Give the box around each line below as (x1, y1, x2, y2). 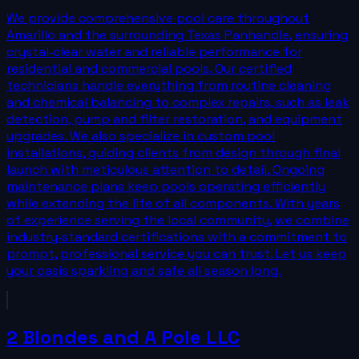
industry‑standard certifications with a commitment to (6, 228, 347, 245)
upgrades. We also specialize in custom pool (6, 127, 275, 144)
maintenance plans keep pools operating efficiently (6, 178, 325, 195)
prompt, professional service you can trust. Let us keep (6, 245, 346, 262)
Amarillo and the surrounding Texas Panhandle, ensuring (6, 26, 348, 43)
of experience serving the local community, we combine (6, 212, 349, 228)
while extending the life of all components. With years (6, 195, 340, 212)
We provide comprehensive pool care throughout (6, 10, 309, 26)
